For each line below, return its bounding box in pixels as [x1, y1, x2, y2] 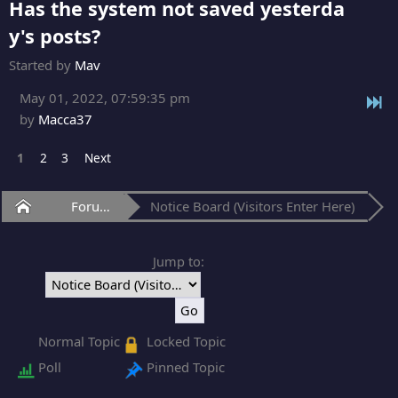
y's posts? [9, 22, 100, 49]
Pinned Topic [146, 358, 225, 377]
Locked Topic [146, 332, 226, 351]
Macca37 [37, 109, 92, 128]
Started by [9, 55, 75, 74]
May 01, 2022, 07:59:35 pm [19, 88, 190, 107]
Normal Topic [38, 332, 121, 351]
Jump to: [152, 251, 204, 270]
